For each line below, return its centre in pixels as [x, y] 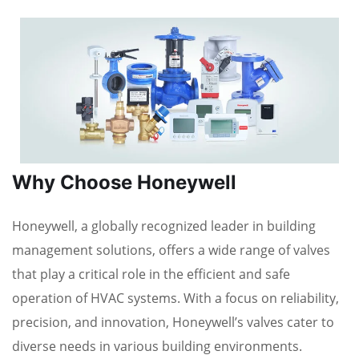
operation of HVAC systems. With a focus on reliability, [175, 298]
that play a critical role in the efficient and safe [151, 274]
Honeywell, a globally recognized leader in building [164, 226]
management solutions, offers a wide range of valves [171, 250]
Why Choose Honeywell [124, 183]
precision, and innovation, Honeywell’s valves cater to [173, 323]
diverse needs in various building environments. [159, 347]
